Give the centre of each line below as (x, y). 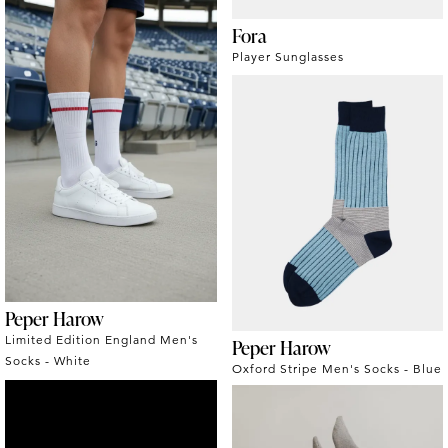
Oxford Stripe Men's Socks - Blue (336, 369)
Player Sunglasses (287, 57)
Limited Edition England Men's (101, 340)
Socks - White (48, 361)
